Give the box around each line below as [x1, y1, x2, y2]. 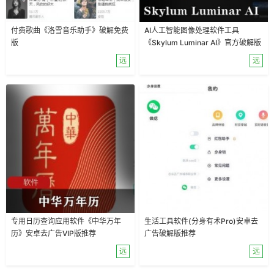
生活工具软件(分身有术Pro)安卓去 [144, 217, 258, 226]
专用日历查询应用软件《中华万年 [11, 217, 121, 226]
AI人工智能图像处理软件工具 [144, 26, 239, 35]
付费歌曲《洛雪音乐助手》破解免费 [11, 26, 128, 35]
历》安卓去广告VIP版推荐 [11, 229, 96, 238]
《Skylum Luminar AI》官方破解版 [144, 38, 261, 47]
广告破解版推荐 [144, 229, 196, 238]
